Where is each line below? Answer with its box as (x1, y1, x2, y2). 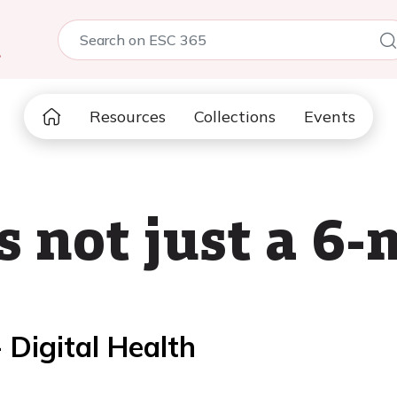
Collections (194, 106, 276, 127)
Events (304, 106, 355, 127)
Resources (90, 106, 166, 127)
